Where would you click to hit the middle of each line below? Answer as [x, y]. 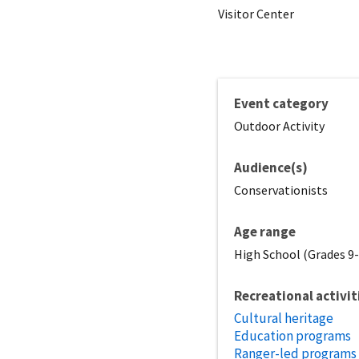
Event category [281, 103]
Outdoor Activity [279, 125]
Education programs [292, 335]
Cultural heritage [284, 318]
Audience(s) [271, 167]
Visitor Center [256, 13]
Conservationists [281, 190]
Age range [265, 231]
